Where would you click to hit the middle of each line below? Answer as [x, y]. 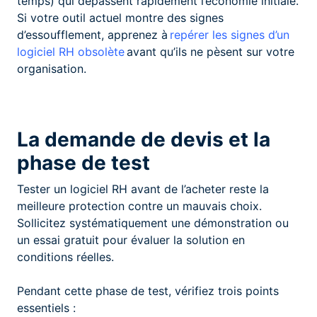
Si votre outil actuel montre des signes [120, 17]
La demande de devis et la [144, 139]
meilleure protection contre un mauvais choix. [139, 206]
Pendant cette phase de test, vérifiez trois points [148, 290]
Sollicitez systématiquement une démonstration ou [153, 223]
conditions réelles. [65, 257]
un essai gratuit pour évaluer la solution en [131, 240]
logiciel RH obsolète [71, 51]
